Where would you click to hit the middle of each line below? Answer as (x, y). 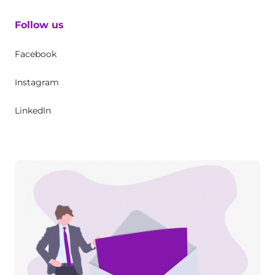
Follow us (39, 25)
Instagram (37, 83)
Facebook (36, 54)
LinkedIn (33, 111)
